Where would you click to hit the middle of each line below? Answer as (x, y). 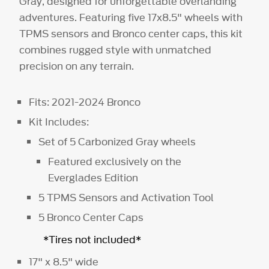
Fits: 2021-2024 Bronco (85, 102)
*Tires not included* (92, 239)
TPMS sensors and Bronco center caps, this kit (131, 33)
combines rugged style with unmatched (116, 50)
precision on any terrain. (77, 66)
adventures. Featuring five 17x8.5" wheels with (131, 17)
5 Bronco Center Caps (92, 217)
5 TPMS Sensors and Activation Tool (126, 197)
